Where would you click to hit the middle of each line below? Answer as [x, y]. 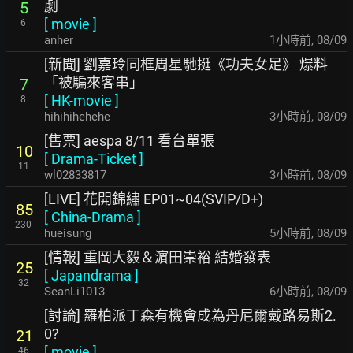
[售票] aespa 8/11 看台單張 [129, 141]
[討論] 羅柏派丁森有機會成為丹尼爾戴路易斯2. [190, 316]
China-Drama [93, 217]
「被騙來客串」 [94, 82]
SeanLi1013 [74, 292]
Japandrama [91, 275]
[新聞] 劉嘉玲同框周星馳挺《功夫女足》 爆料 [186, 64]
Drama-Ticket [94, 159]
